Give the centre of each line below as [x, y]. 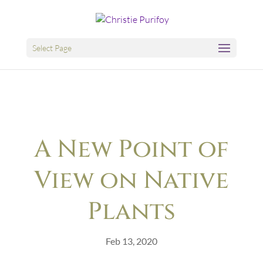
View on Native [131, 180]
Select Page [52, 48]
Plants [131, 211]
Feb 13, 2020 [131, 241]
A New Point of [131, 149]
